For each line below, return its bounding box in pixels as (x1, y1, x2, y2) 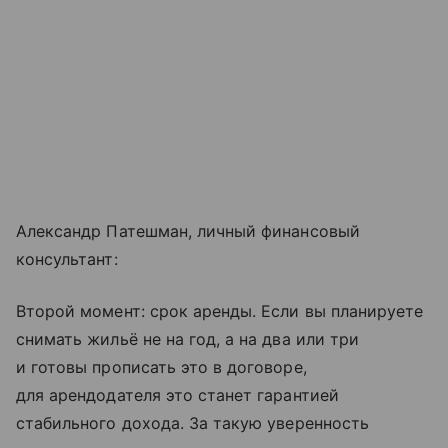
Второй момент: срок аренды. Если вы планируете (16, 301, 424, 322)
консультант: (16, 249, 118, 270)
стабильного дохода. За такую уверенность (16, 413, 369, 434)
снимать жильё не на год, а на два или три (16, 329, 359, 350)
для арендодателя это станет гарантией (16, 385, 339, 406)
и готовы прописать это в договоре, (16, 357, 307, 378)
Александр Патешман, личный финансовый (16, 221, 360, 242)
